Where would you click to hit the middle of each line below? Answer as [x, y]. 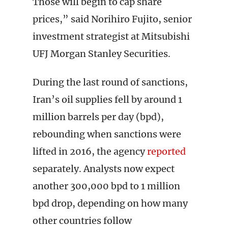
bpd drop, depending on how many [110, 203]
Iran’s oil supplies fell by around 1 [107, 99]
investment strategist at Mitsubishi [111, 36]
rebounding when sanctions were [107, 134]
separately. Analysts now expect [104, 169]
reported [166, 151]
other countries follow [82, 221]
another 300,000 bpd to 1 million [106, 186]
